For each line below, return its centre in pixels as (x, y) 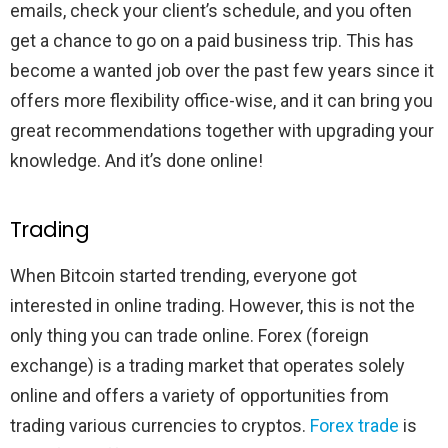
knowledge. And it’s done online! (136, 160)
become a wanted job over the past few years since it (222, 70)
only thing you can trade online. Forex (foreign (189, 335)
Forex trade (354, 425)
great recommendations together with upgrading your (222, 130)
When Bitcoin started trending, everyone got (183, 275)
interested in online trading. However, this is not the (212, 305)
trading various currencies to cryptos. (160, 425)
